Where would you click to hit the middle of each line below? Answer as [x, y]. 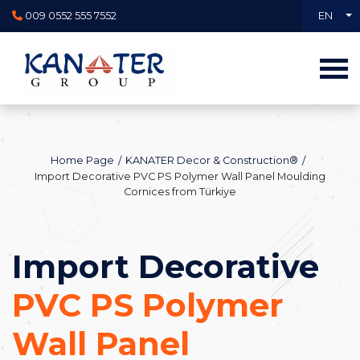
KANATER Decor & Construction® [212, 160]
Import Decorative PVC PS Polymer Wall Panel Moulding [180, 177]
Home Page [82, 160]
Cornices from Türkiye [180, 192]
